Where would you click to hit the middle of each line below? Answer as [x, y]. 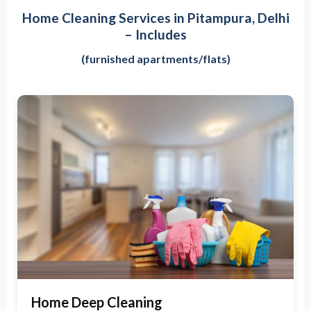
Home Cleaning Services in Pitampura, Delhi [155, 18]
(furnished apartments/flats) [155, 58]
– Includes [155, 35]
